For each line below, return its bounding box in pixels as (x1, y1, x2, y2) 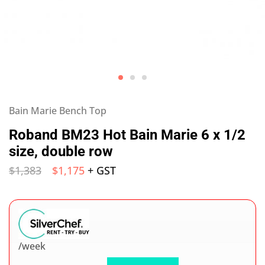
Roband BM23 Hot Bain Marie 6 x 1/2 (9, 127, 245, 143)
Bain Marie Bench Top (9, 104, 106, 117)
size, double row (9, 143, 113, 160)
